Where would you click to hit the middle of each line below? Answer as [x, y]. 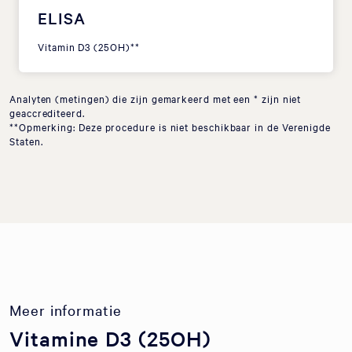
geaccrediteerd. [47, 112]
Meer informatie [66, 310]
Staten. [26, 141]
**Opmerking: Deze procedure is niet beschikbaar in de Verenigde [170, 126]
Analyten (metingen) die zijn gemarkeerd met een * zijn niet [156, 98]
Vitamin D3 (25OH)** [89, 46]
